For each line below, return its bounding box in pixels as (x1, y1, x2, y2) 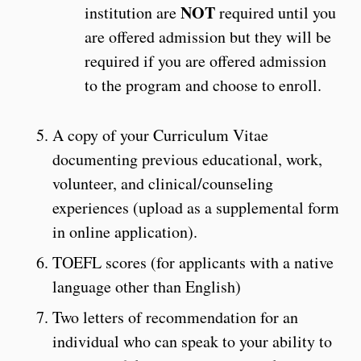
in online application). (52, 220, 197, 243)
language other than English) (52, 275, 241, 297)
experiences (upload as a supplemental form (52, 196, 339, 218)
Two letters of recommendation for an (52, 305, 298, 328)
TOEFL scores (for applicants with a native (52, 251, 334, 273)
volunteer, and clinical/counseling (52, 172, 273, 194)
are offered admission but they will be (85, 25, 331, 48)
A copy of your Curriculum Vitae (52, 123, 268, 146)
